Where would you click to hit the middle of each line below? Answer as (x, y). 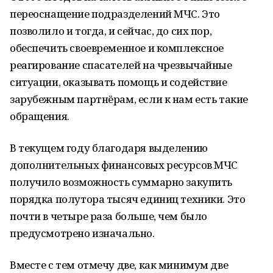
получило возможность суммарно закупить (121, 182)
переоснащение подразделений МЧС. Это (115, 14)
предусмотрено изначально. (82, 233)
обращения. (40, 116)
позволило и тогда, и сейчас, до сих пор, (111, 31)
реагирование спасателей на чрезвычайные (121, 65)
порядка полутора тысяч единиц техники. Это (128, 199)
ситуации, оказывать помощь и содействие (119, 82)
